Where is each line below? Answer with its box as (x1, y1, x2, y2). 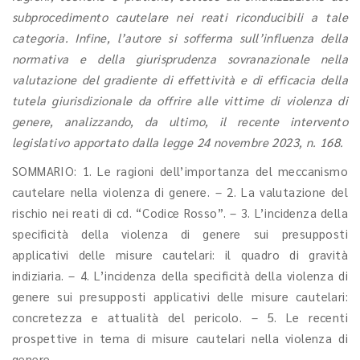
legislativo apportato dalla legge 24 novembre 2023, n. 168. (12, 134, 344, 149)
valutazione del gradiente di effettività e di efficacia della (12, 72, 348, 87)
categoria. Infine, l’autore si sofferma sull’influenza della (12, 30, 348, 45)
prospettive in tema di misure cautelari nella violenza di (12, 330, 348, 346)
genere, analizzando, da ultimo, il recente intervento (12, 113, 348, 129)
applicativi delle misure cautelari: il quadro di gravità (12, 247, 348, 262)
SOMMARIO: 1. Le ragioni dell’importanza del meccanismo (12, 163, 348, 178)
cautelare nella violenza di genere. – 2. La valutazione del (12, 184, 348, 199)
